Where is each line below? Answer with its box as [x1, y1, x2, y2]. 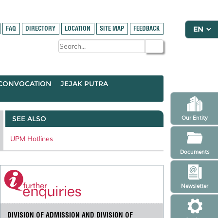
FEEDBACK [133, 25, 160, 33]
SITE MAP [100, 25, 125, 33]
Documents [180, 148, 209, 155]
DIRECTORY [25, 25, 56, 33]
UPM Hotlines [10, 134, 53, 143]
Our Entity [181, 114, 208, 121]
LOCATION [65, 25, 91, 33]
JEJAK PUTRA [60, 79, 108, 88]
